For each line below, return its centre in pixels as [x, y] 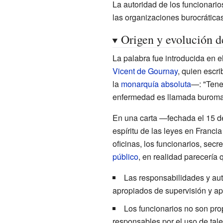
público [125, 156]
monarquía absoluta [156, 84]
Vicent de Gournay [145, 71]
